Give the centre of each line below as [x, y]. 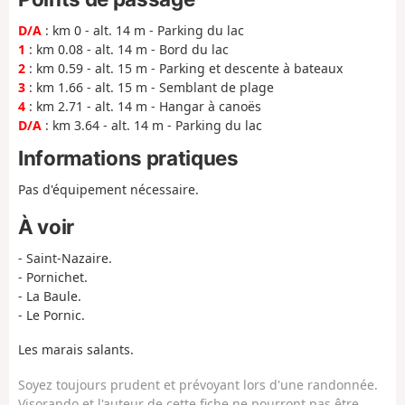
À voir [46, 226]
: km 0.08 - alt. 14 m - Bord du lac [127, 50]
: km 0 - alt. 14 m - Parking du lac [143, 31]
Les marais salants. [76, 350]
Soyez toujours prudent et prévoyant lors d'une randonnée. [198, 384]
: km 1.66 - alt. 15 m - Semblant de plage [150, 88]
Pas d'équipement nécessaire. [108, 190]
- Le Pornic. [52, 315]
